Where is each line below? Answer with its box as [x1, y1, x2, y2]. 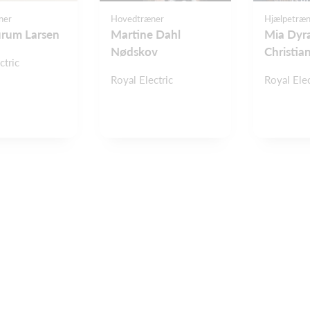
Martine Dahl [111, 27, 181, 42]
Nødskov [111, 44, 158, 60]
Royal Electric [111, 73, 173, 86]
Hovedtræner [111, 13, 164, 25]
